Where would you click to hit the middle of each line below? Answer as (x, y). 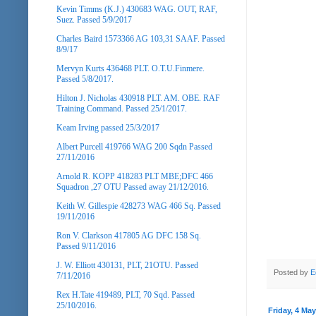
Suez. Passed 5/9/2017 (94, 19)
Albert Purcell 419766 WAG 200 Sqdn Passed (134, 146)
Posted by (292, 273)
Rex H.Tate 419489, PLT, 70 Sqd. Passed (126, 294)
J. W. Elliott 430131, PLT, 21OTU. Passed (127, 265)
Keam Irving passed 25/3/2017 (108, 127)
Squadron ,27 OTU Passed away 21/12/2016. (133, 187)
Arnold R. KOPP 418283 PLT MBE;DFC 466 (135, 176)
